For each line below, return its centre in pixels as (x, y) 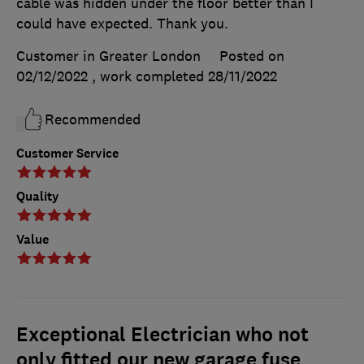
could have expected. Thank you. (122, 24)
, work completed (150, 77)
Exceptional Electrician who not (162, 335)
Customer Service (67, 154)
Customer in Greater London (108, 56)
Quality (38, 197)
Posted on (252, 56)
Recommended (93, 120)
